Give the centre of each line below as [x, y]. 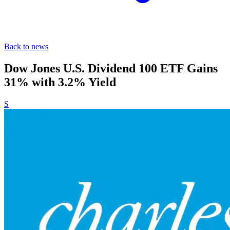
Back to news [26, 46]
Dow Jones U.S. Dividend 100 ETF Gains [111, 68]
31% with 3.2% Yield [60, 82]
